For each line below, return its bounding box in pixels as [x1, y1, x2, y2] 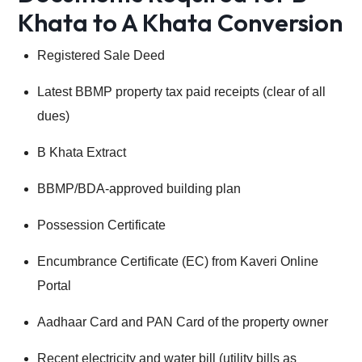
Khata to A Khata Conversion [18, 7, 343, 39]
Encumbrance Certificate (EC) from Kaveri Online [37, 255, 318, 269]
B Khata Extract [37, 145, 126, 160]
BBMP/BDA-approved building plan [37, 182, 241, 196]
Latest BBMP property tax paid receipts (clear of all [37, 85, 326, 99]
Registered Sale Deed [37, 48, 165, 63]
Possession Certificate [37, 218, 166, 233]
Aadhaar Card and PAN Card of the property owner [37, 315, 328, 330]
